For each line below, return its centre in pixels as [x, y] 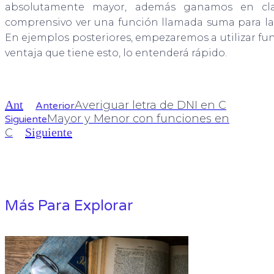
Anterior [55, 106]
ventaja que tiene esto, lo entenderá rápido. [116, 53]
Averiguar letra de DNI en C [150, 106]
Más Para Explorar [69, 206]
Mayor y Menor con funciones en [138, 119]
